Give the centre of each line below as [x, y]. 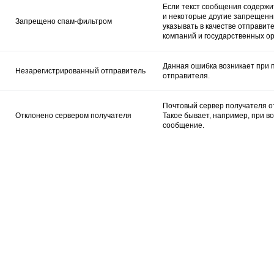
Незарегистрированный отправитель [80, 71]
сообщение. [183, 125]
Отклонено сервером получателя [73, 115]
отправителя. [186, 76]
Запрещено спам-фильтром [64, 21]
